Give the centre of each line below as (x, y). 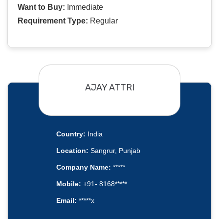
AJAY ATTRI (109, 87)
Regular (103, 21)
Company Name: (83, 167)
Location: (72, 151)
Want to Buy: (41, 7)
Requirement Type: (53, 21)
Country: (71, 134)
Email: (66, 201)
